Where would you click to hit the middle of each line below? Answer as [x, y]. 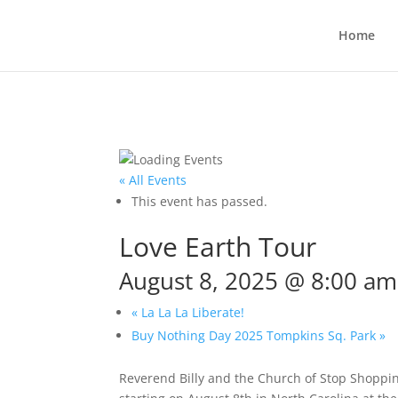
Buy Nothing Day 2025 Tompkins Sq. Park [256, 335]
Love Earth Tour [218, 247]
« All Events [153, 180]
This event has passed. [200, 201]
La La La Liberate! [191, 312]
